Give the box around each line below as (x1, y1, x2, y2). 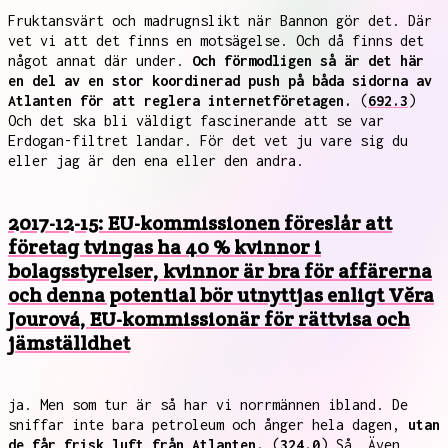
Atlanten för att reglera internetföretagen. (8, 92, 352, 109)
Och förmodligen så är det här (192, 52, 424, 69)
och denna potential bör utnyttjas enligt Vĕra (8, 282, 434, 308)
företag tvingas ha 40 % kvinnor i (8, 234, 321, 260)
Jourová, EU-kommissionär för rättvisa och (8, 306, 410, 332)
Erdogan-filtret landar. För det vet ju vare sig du (8, 132, 408, 149)
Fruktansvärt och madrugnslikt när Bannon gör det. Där (8, 12, 432, 29)
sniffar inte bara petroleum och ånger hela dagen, (8, 416, 408, 433)
